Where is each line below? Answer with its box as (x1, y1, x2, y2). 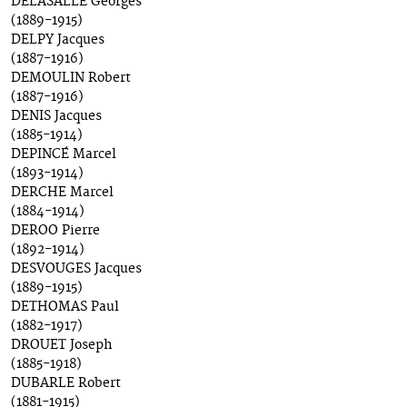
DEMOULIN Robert (11, 70, 131, 87)
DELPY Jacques (11, 32, 104, 49)
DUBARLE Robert (11, 375, 121, 392)
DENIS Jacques (11, 108, 102, 125)
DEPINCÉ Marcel (11, 146, 116, 164)
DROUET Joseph (11, 337, 113, 354)
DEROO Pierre (11, 223, 100, 240)
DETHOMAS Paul (11, 299, 119, 316)
